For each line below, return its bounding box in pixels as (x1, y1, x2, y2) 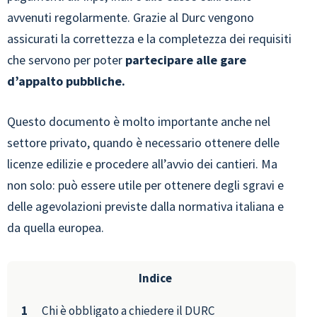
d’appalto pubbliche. (7, 73, 125, 89)
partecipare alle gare (125, 52, 246, 68)
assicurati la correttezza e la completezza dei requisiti (7, 30, 292, 47)
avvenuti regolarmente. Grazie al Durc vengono (7, 9, 254, 25)
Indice (138, 270, 172, 286)
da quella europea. (7, 219, 104, 236)
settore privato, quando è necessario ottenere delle (7, 134, 279, 151)
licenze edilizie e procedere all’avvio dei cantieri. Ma (7, 156, 277, 172)
